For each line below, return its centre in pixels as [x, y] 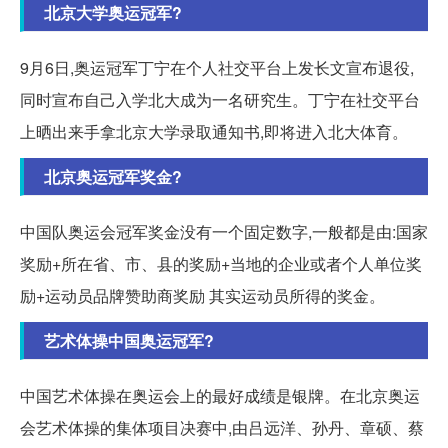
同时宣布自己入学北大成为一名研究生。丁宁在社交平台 [220, 99]
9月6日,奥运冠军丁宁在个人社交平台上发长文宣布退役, [217, 67]
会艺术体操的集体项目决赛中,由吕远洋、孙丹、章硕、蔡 [222, 427]
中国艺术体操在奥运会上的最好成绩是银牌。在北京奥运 [220, 395]
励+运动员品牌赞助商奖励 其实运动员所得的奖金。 [202, 295]
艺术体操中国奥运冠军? [129, 340]
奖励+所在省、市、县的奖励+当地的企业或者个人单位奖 [221, 263]
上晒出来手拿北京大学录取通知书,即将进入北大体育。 [214, 131]
